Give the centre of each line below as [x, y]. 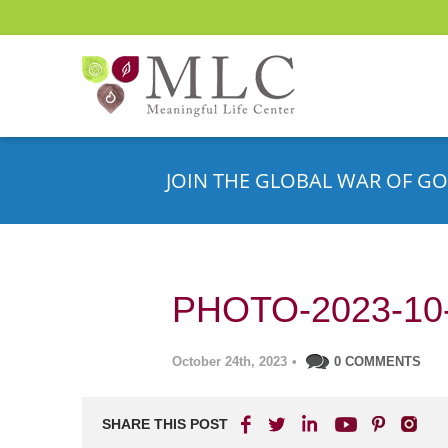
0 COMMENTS [377, 361]
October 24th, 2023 [229, 361]
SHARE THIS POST [165, 424]
